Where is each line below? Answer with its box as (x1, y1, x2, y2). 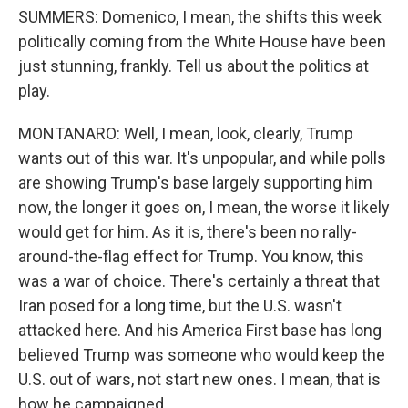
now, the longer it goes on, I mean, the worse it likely (18, 198, 390, 217)
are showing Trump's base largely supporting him (18, 173, 372, 192)
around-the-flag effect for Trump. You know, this (18, 247, 364, 266)
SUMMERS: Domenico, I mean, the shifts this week (18, 7, 382, 26)
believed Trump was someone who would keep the (18, 345, 385, 364)
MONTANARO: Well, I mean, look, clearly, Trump (18, 124, 353, 143)
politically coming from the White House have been (18, 32, 386, 51)
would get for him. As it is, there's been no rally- (18, 222, 357, 241)
